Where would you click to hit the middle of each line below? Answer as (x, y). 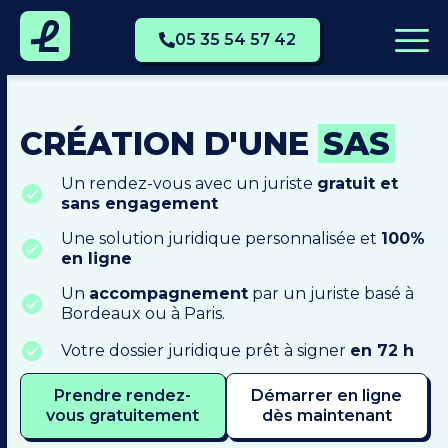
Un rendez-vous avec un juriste (189, 183)
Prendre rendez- (123, 395)
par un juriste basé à (331, 293)
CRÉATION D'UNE (169, 143)
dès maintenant (326, 415)
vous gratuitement (123, 415)
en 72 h (382, 350)
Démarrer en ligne (327, 395)
